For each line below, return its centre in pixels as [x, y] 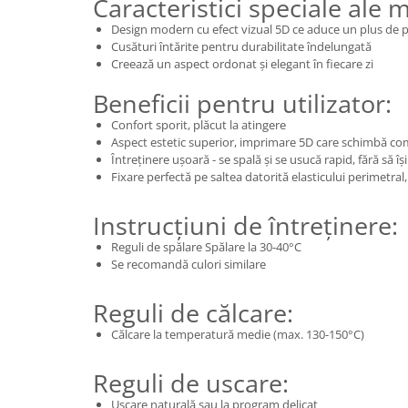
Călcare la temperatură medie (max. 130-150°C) [238, 335]
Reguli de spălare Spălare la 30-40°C [206, 247]
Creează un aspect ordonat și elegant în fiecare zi [242, 64]
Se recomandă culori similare [189, 265]
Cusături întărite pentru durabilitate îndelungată [241, 47]
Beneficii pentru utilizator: [242, 104]
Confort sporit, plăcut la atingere [199, 125]
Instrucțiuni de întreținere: [245, 226]
